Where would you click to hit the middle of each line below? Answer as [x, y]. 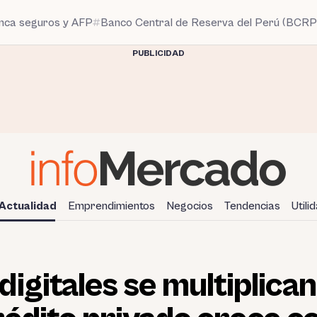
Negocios [190, 206]
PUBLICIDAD [158, 53]
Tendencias [252, 206]
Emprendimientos [111, 206]
